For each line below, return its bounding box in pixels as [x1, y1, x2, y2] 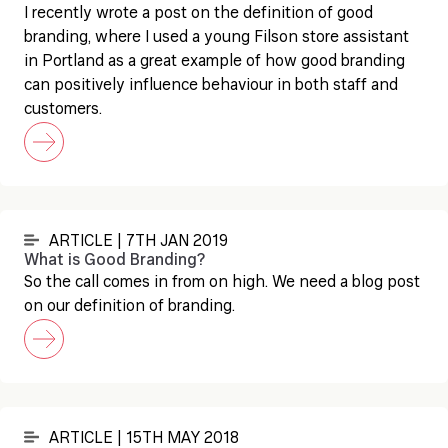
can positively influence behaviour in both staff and [24, 78, 398, 94]
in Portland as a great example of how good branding [24, 54, 405, 70]
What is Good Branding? [24, 253, 205, 269]
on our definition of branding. [24, 299, 235, 315]
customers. [24, 102, 102, 118]
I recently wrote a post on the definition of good [24, 6, 373, 22]
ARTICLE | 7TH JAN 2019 [49, 234, 228, 250]
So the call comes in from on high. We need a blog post [24, 275, 420, 291]
